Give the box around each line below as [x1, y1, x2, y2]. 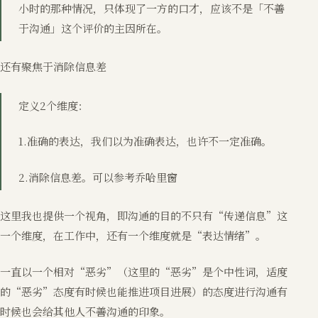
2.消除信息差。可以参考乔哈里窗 [18, 169, 177, 185]
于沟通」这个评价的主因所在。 [18, 20, 168, 35]
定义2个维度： [18, 97, 89, 113]
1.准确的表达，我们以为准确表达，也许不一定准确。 [18, 133, 272, 149]
